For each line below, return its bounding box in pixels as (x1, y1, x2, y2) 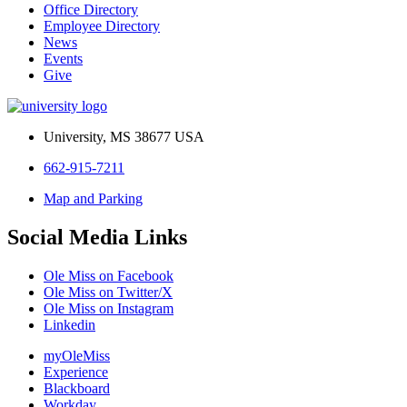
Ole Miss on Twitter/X (44, 283, 173, 300)
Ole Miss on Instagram (44, 300, 174, 316)
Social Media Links (7, 224, 187, 249)
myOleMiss (44, 347, 110, 363)
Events (44, 50, 83, 66)
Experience (44, 363, 108, 380)
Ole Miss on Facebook (44, 267, 174, 283)
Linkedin (44, 316, 95, 333)
